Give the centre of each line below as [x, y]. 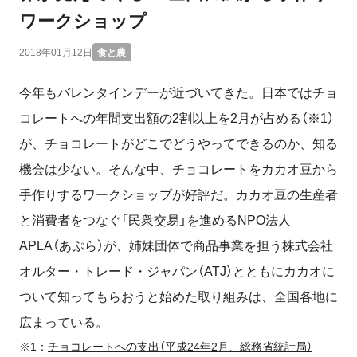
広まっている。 [64, 322]
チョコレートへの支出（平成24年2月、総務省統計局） [180, 347]
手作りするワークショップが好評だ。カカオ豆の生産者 [178, 195]
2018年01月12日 [56, 52]
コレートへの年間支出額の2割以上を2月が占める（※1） [177, 118]
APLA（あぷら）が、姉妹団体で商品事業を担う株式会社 [176, 246]
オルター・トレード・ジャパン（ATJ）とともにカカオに [177, 271]
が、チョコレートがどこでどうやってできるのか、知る [178, 144]
